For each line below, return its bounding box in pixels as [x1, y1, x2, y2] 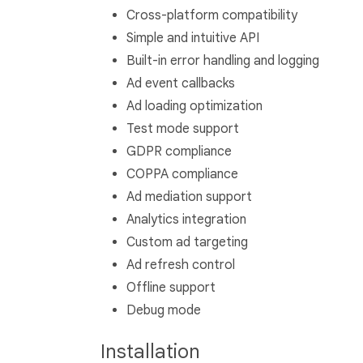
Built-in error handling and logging [126, 53, 319, 70]
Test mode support [126, 121, 239, 138]
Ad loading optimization [126, 98, 263, 115]
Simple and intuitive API [126, 30, 259, 47]
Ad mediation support [126, 189, 252, 206]
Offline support [126, 280, 216, 297]
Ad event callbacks [126, 75, 235, 92]
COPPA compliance [126, 166, 238, 183]
